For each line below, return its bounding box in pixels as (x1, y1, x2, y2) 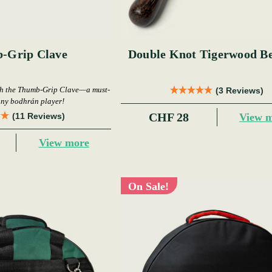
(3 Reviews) (215, 86, 263, 96)
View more (38, 136, 89, 149)
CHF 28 (148, 110, 189, 124)
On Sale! (128, 180, 169, 193)
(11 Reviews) (12, 111, 65, 121)
